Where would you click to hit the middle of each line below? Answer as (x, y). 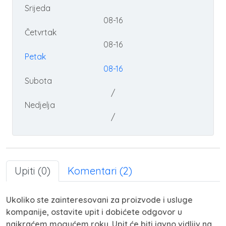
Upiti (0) (33, 171)
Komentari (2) (100, 171)
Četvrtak (41, 33)
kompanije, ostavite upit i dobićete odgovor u (94, 212)
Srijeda (38, 8)
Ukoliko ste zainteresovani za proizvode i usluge (99, 200)
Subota (38, 81)
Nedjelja (40, 105)
